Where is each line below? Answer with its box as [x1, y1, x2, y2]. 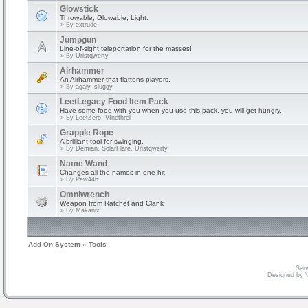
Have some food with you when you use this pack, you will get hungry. [60, 107, 282, 114]
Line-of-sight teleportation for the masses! [60, 45, 192, 52]
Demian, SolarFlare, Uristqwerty [76, 145, 168, 152]
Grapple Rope [60, 128, 113, 137]
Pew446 [76, 176, 98, 183]
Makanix [76, 207, 100, 214]
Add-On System [28, 241, 80, 248]
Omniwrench [60, 190, 109, 199]
